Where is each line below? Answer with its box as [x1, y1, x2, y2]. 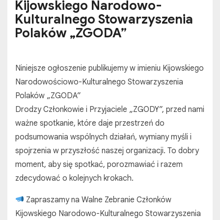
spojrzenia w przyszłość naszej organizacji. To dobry [15, 145, 199, 156]
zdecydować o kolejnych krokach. [15, 173, 134, 183]
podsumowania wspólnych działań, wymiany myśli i [15, 132, 192, 142]
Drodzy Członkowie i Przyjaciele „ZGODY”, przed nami [15, 104, 204, 114]
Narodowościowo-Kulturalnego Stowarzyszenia [15, 77, 183, 87]
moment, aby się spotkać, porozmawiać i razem [15, 159, 183, 169]
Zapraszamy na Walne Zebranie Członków [24, 194, 172, 205]
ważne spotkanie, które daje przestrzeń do [15, 118, 165, 128]
